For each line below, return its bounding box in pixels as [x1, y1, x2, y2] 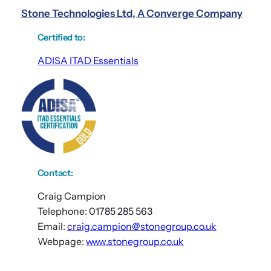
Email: [37, 220, 67, 232]
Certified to [37, 32, 83, 44]
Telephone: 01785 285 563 [37, 204, 152, 217]
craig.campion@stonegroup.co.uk [67, 220, 217, 232]
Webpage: [37, 235, 86, 247]
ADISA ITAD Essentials [37, 54, 139, 67]
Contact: [37, 167, 73, 178]
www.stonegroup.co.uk [85, 235, 184, 247]
